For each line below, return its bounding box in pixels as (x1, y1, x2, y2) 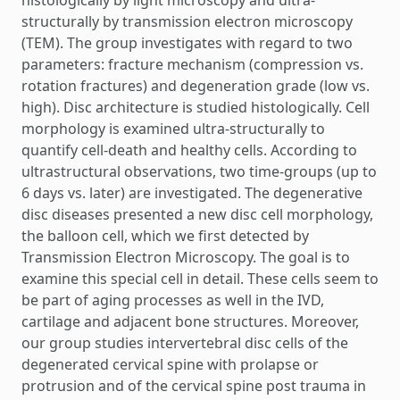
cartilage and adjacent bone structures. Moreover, (21, 311, 359, 331)
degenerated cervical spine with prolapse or (21, 354, 319, 374)
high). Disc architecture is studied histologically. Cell (21, 96, 370, 117)
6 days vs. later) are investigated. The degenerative (21, 182, 362, 203)
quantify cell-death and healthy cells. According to (21, 139, 357, 160)
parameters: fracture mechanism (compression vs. (21, 54, 363, 74)
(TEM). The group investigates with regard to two (21, 32, 353, 53)
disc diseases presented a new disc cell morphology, (21, 204, 373, 224)
